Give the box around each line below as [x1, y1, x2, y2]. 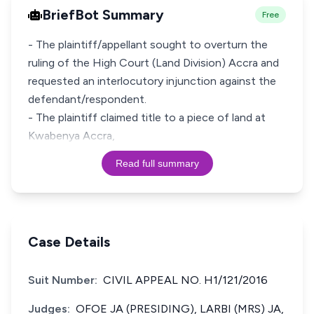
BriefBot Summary [42, 6, 164, 23]
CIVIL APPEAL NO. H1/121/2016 [103, 273, 268, 287]
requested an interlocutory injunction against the [28, 74, 276, 88]
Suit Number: [28, 273, 97, 287]
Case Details [28, 233, 110, 250]
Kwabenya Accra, [28, 129, 115, 142]
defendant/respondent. [28, 93, 146, 106]
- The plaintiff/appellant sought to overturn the [28, 38, 268, 51]
